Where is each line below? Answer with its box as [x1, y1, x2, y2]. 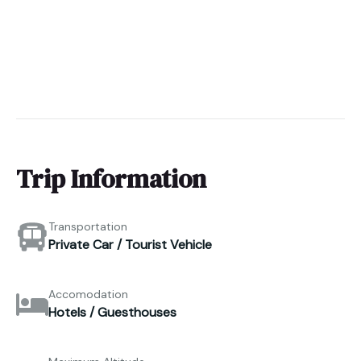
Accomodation [48, 287, 128, 302]
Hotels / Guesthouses [48, 304, 176, 322]
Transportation [48, 219, 127, 234]
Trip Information [16, 160, 206, 197]
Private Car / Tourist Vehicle [48, 236, 212, 254]
